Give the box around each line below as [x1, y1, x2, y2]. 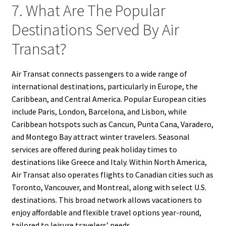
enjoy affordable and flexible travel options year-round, [11, 207, 201, 217]
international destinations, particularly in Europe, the [11, 81, 198, 91]
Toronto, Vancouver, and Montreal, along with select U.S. [11, 182, 206, 192]
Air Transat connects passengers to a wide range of [11, 68, 187, 79]
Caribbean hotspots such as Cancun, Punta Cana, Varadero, [11, 119, 213, 129]
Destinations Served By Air [11, 20, 179, 40]
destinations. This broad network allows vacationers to [11, 194, 202, 205]
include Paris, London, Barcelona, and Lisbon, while [11, 106, 187, 117]
